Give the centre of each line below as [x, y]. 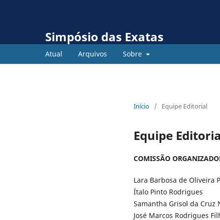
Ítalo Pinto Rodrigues [168, 192]
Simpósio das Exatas [104, 37]
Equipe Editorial [184, 106]
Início [141, 106]
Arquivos [93, 54]
